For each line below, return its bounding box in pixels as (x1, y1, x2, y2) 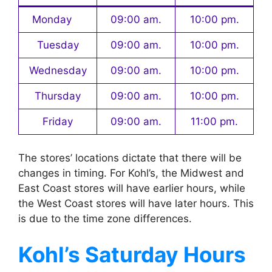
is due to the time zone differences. (18, 212, 192, 225)
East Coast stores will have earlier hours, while (18, 182, 245, 194)
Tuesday (36, 39, 79, 52)
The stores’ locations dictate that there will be (18, 151, 242, 164)
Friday (42, 115, 73, 128)
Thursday (35, 90, 81, 103)
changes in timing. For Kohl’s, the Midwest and (18, 166, 244, 179)
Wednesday (29, 64, 87, 77)
